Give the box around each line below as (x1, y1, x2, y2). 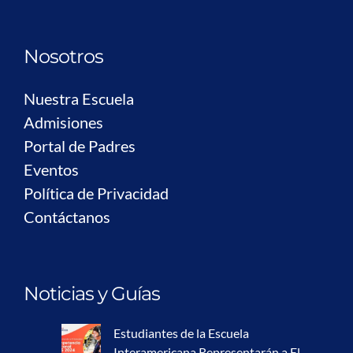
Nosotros (24, 44, 103, 68)
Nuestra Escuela (24, 88, 134, 108)
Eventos (24, 159, 79, 179)
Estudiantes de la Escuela (113, 325, 249, 340)
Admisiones (24, 112, 103, 132)
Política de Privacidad (24, 183, 169, 203)
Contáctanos (24, 206, 110, 226)
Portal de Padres (24, 136, 136, 155)
